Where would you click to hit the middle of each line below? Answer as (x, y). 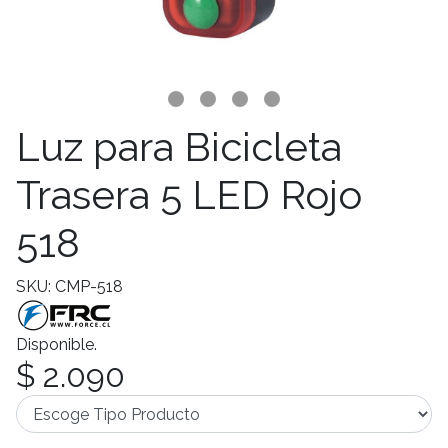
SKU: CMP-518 (69, 287)
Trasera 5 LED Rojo (189, 195)
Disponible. (56, 345)
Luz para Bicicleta (179, 147)
